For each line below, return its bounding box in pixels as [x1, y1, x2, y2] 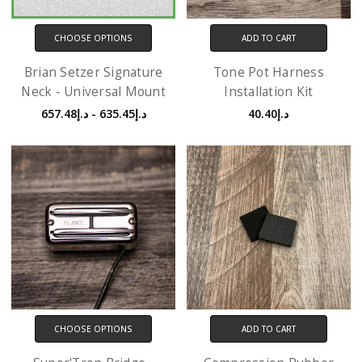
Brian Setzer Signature [23, 64, 163, 82]
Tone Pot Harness [213, 64, 324, 82]
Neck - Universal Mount [21, 83, 166, 101]
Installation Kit [224, 83, 314, 101]
